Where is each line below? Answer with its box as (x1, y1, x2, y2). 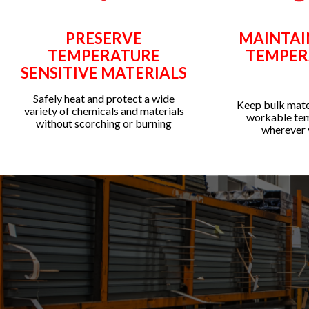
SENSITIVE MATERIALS (21, 63, 187, 82)
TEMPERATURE (48, 46, 160, 65)
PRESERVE (66, 28, 142, 48)
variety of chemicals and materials (23, 103, 184, 117)
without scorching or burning (36, 116, 172, 130)
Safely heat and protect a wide (33, 91, 175, 105)
